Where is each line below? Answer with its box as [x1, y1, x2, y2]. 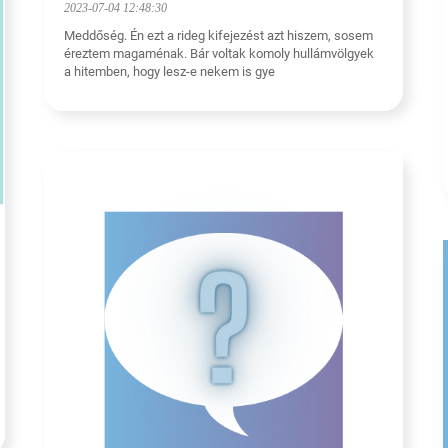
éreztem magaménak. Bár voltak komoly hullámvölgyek [64, 46, 374, 62]
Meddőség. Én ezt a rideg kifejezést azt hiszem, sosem [64, 28, 373, 44]
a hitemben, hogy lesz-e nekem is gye [64, 64, 275, 80]
